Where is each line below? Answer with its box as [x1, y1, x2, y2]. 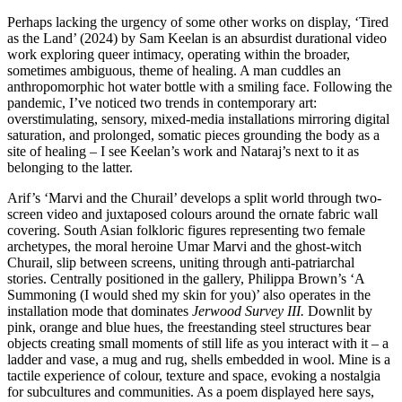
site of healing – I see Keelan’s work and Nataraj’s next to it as [7, 143, 359, 159]
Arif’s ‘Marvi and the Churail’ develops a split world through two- [7, 189, 381, 205]
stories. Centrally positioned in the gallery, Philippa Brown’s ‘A [7, 270, 364, 286]
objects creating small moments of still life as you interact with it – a [7, 335, 389, 351]
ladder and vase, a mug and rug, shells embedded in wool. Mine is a [7, 351, 390, 367]
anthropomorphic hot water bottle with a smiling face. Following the [7, 78, 392, 94]
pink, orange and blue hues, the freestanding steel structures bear [7, 319, 371, 335]
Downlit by [308, 302, 372, 319]
